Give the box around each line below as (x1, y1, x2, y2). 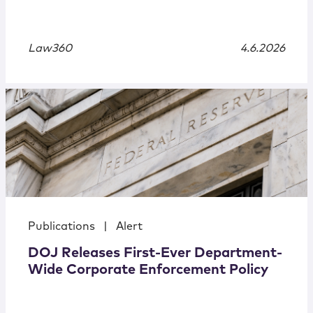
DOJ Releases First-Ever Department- (28, 246, 282, 261)
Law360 (28, 43, 72, 54)
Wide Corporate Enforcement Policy (28, 263, 268, 277)
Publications (28, 221, 95, 233)
